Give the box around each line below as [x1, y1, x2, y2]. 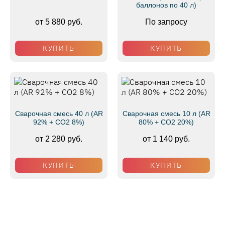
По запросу [145, 18, 187, 27]
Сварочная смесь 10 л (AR [122, 109, 210, 118]
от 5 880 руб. [35, 18, 82, 27]
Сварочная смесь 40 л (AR [15, 109, 103, 118]
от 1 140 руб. [143, 135, 190, 144]
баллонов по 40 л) [136, 1, 196, 10]
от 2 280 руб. [35, 135, 82, 144]
